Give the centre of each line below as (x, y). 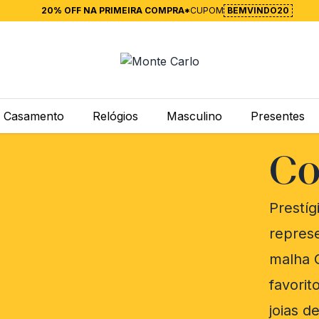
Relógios (115, 116)
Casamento (34, 116)
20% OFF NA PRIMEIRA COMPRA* (115, 10)
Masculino (194, 116)
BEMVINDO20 (258, 10)
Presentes (278, 116)
